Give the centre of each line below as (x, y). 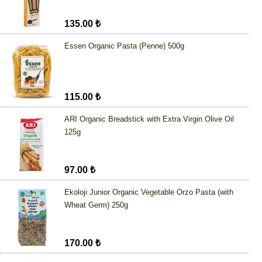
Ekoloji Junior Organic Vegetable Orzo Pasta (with (149, 192)
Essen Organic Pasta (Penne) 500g (124, 46)
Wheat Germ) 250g (96, 205)
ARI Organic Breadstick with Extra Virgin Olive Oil (149, 119)
